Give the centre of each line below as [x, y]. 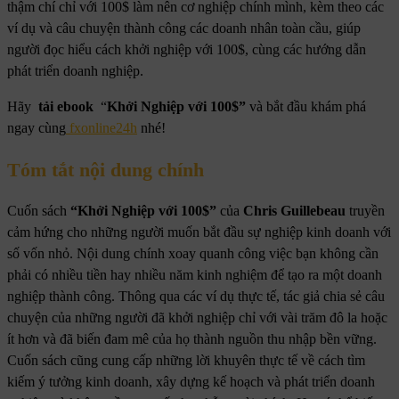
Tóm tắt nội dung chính [106, 169]
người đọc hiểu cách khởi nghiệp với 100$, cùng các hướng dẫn [187, 49]
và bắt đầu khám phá [306, 106]
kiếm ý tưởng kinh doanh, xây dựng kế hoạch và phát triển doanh [191, 382]
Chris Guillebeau [294, 211]
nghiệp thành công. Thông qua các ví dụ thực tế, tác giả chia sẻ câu [196, 297]
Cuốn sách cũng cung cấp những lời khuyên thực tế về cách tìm [186, 361]
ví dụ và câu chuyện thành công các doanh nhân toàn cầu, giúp [184, 28]
